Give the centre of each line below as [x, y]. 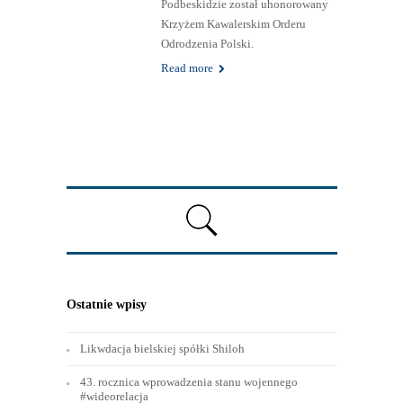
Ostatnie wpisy [106, 305]
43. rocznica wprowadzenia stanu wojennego [188, 382]
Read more [188, 68]
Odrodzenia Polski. [207, 44]
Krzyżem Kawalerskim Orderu [233, 24]
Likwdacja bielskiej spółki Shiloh [162, 349]
